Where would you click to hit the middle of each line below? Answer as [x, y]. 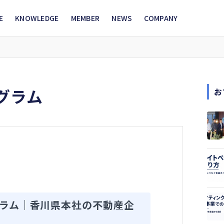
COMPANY [161, 18]
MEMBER [85, 18]
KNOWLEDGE [37, 18]
